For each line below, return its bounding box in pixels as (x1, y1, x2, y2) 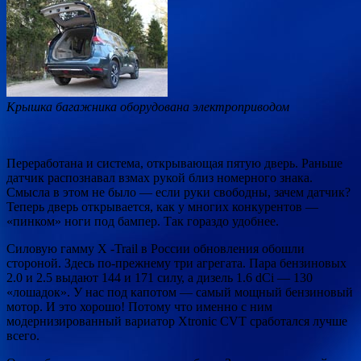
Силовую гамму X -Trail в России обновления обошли (6, 241, 305, 255)
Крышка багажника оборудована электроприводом (6, 99, 289, 114)
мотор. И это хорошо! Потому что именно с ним (6, 299, 272, 313)
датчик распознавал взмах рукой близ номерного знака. (6, 170, 313, 185)
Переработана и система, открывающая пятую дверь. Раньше (6, 156, 342, 170)
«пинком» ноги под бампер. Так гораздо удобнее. (6, 214, 279, 228)
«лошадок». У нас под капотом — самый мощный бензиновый (6, 284, 353, 299)
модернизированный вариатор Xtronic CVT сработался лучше (6, 313, 347, 328)
